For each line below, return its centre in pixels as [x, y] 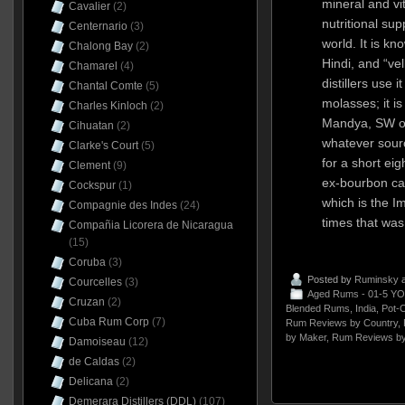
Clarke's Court [103, 146]
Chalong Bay [100, 46]
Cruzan [86, 302]
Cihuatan [91, 126]
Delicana [90, 381]
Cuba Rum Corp [108, 322]
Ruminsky [376, 280]
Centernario [98, 26]
